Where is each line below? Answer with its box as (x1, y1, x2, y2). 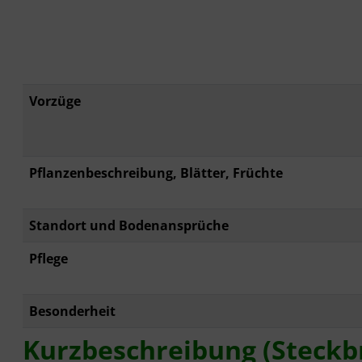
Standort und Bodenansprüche (29, 217, 229, 235)
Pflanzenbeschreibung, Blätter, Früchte (29, 164, 283, 183)
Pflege (29, 250, 68, 268)
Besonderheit (29, 302, 116, 321)
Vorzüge (29, 92, 81, 111)
